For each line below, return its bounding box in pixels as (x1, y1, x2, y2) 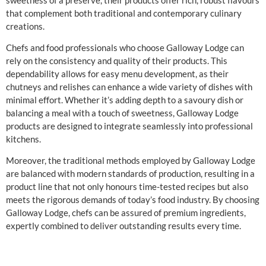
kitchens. (6, 134, 41, 145)
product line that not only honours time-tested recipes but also (6, 181, 248, 192)
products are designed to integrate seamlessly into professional (6, 121, 253, 132)
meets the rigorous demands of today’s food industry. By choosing (6, 194, 259, 205)
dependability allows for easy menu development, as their (6, 68, 229, 80)
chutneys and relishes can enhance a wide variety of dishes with (6, 81, 252, 93)
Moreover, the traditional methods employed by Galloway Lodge (6, 155, 255, 166)
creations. (6, 20, 45, 31)
